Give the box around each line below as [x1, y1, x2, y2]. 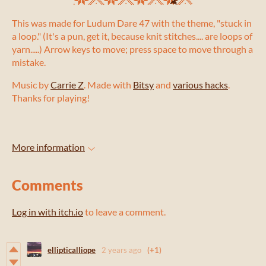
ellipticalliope [47, 245, 96, 255]
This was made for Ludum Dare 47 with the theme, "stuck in [12, 17, 252, 29]
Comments [12, 176, 83, 194]
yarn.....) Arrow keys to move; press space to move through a [12, 43, 253, 55]
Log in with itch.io [12, 206, 83, 218]
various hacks [173, 79, 228, 91]
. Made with [84, 79, 133, 91]
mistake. [12, 56, 46, 68]
